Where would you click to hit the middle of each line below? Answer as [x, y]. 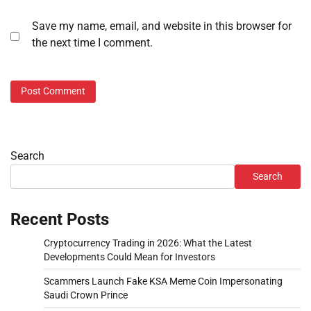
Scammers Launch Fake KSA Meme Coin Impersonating [163, 281]
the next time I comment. [92, 43]
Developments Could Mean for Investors [129, 257]
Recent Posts [60, 219]
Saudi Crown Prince [86, 295]
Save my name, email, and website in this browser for [162, 26]
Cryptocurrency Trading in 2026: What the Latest [148, 243]
